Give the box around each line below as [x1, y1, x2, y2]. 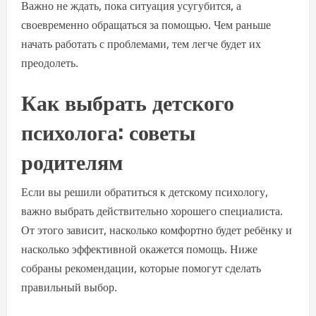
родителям [21, 145, 123, 176]
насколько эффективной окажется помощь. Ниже [21, 241, 257, 257]
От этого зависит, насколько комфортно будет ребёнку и [21, 222, 292, 238]
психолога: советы [21, 115, 195, 147]
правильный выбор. [21, 279, 117, 295]
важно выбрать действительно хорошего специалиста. [21, 203, 283, 219]
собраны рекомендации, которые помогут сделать [21, 260, 261, 276]
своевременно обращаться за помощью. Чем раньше [21, 17, 271, 32]
